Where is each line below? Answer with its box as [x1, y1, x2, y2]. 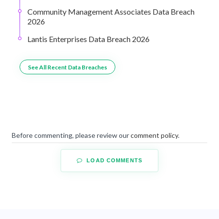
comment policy [131, 131, 178, 139]
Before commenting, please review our [12, 131, 131, 139]
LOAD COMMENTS [85, 157, 142, 163]
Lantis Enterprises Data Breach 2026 [27, 34, 150, 44]
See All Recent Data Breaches [28, 63, 107, 71]
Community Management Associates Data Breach [27, 7, 195, 17]
